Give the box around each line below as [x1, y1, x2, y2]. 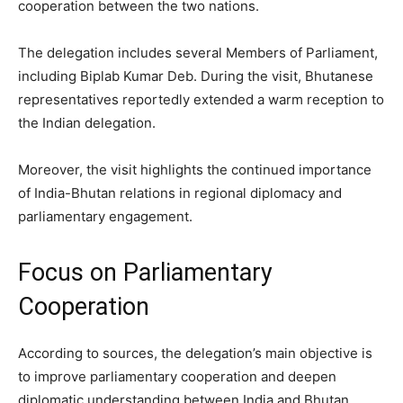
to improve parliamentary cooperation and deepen [18, 368, 336, 386]
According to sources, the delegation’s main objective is [18, 345, 372, 363]
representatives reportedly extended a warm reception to [18, 91, 384, 109]
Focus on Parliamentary [18, 258, 273, 288]
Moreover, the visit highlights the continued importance [18, 161, 372, 179]
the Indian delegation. [18, 114, 156, 132]
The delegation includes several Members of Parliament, [18, 44, 378, 62]
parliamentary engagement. [18, 208, 193, 226]
